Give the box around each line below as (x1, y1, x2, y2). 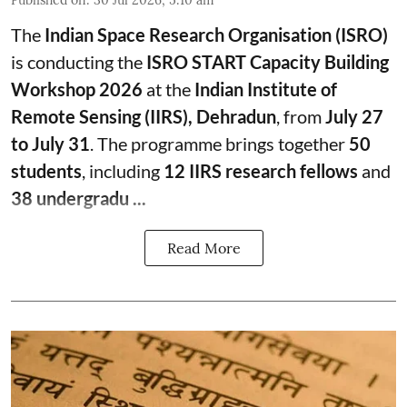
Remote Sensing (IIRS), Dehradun (11, 105, 276, 128)
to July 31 (11, 133, 90, 155)
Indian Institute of (194, 78, 337, 101)
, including (82, 160, 164, 183)
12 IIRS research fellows (164, 160, 358, 183)
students (11, 160, 82, 183)
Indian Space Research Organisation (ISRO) (45, 24, 388, 46)
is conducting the (11, 51, 146, 74)
